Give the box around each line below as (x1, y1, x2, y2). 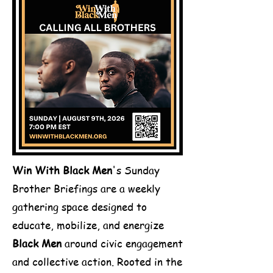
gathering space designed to (12, 199, 147, 214)
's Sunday (112, 162, 160, 177)
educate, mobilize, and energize (12, 217, 164, 232)
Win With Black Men (12, 162, 112, 177)
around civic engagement (62, 235, 183, 250)
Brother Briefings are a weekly (12, 180, 160, 196)
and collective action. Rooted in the (12, 253, 182, 269)
